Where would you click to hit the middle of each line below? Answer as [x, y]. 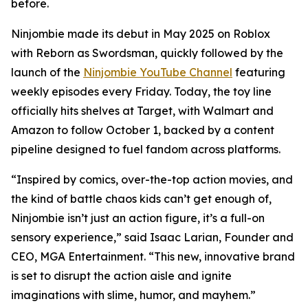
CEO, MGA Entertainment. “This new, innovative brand [153, 256]
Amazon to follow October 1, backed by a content [143, 130]
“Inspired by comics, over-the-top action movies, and [152, 179]
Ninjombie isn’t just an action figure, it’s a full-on [138, 218]
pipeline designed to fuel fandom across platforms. [146, 149]
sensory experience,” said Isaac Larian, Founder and [152, 237]
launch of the [47, 72]
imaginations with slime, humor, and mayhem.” [133, 295]
